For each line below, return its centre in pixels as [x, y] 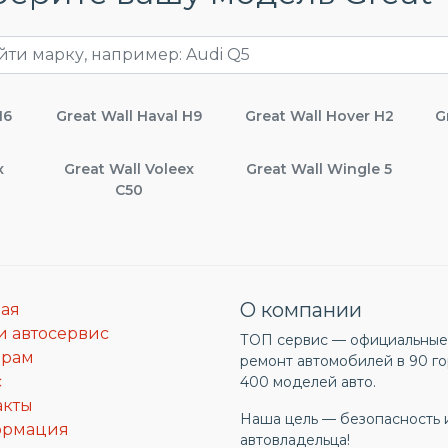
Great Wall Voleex [129, 168]
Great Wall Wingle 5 [319, 168]
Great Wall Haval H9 [129, 115]
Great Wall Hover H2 [319, 115]
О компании [301, 309]
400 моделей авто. [308, 381]
